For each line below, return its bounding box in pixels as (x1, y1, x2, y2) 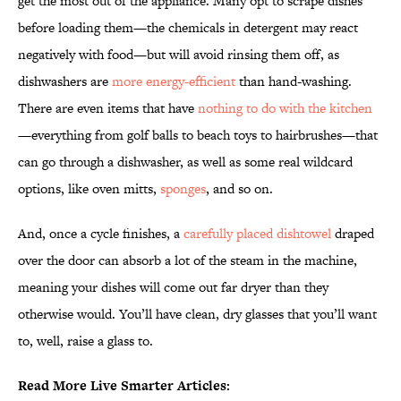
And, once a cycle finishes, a (18, 224, 183, 243)
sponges (160, 179, 206, 199)
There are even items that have (18, 98, 198, 118)
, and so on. (206, 179, 273, 199)
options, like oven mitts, (18, 179, 160, 199)
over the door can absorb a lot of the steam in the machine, (18, 251, 357, 270)
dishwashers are (18, 72, 112, 91)
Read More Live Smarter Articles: (18, 376, 230, 396)
